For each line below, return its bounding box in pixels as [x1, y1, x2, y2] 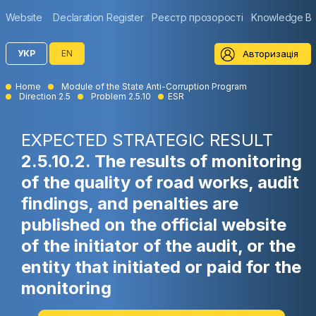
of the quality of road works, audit [21, 172, 299, 193]
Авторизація [242, 47, 298, 59]
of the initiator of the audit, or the [21, 236, 296, 256]
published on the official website [21, 214, 286, 235]
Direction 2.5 [18, 91, 71, 102]
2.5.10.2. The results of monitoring [21, 151, 302, 171]
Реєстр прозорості [152, 11, 243, 23]
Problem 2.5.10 [90, 91, 151, 102]
